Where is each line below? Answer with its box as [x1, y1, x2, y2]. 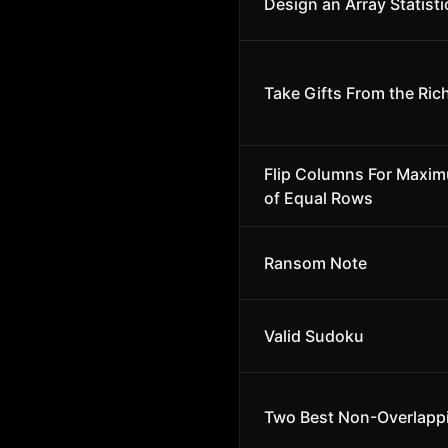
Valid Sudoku [264, 326, 364, 346]
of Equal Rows [264, 188, 373, 208]
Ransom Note [264, 253, 367, 273]
